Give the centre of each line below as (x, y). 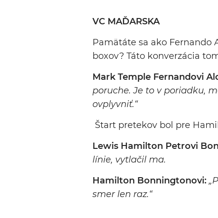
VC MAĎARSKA (126, 22)
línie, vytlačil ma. (129, 160)
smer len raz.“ (122, 194)
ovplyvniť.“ (115, 104)
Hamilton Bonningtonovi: (151, 181)
